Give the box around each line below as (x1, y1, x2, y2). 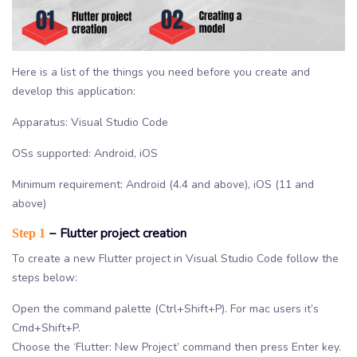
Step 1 (12, 226, 45, 241)
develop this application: (12, 84, 135, 100)
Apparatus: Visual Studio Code (12, 115, 168, 131)
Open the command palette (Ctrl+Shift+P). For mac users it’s (12, 301, 319, 317)
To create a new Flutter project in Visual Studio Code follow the (12, 251, 339, 267)
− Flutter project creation (45, 225, 186, 243)
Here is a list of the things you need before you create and (12, 65, 310, 80)
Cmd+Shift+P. (12, 320, 80, 336)
